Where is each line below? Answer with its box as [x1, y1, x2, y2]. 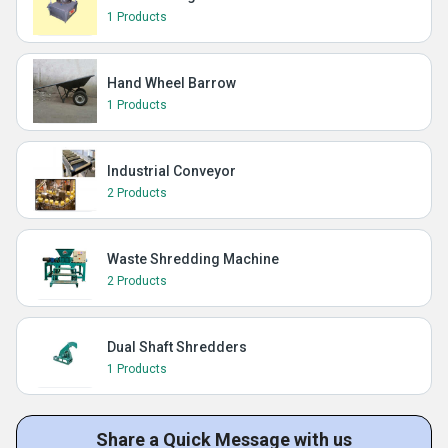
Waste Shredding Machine [107, 251, 279, 267]
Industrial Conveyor [107, 163, 236, 179]
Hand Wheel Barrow [107, 75, 236, 91]
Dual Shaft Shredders [107, 339, 247, 355]
